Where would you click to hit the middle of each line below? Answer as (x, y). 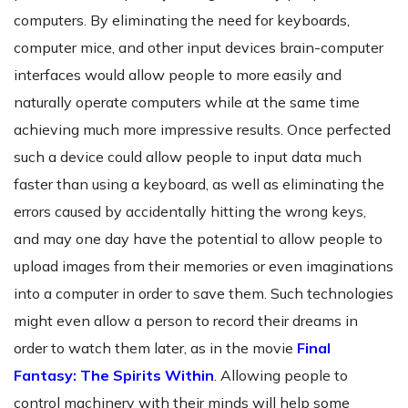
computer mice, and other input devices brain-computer (199, 48)
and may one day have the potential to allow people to (198, 239)
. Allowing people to (281, 376)
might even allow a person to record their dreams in (186, 321)
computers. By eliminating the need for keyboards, (182, 20)
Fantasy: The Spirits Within (114, 376)
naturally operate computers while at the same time (187, 102)
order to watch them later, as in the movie (155, 348)
